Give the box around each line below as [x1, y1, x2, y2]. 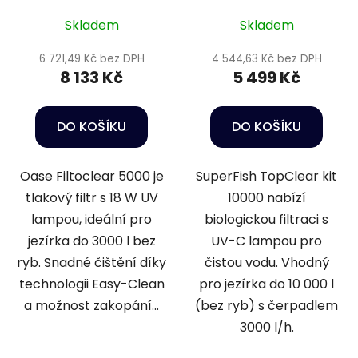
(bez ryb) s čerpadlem [195, 296, 338, 315]
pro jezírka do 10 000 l [199, 274, 334, 293]
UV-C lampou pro [211, 231, 322, 250]
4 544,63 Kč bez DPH [211, 50, 322, 66]
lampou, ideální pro [31, 209, 152, 229]
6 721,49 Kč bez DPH [38, 50, 145, 66]
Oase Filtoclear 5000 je [19, 166, 164, 185]
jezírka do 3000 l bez [27, 231, 156, 250]
